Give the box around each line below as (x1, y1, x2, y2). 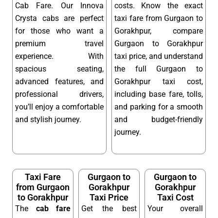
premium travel (15, 39, 104, 49)
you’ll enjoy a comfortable (15, 102, 104, 112)
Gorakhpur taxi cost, (114, 77, 203, 87)
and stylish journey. (15, 115, 81, 125)
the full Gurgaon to (114, 64, 203, 74)
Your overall (147, 203, 203, 213)
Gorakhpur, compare (114, 26, 203, 36)
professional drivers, (15, 90, 104, 99)
